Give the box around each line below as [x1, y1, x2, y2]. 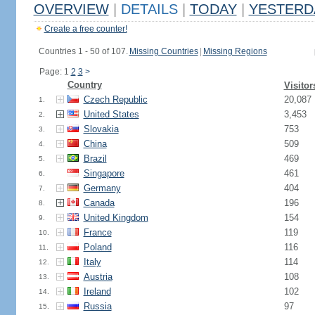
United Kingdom [83, 212, 148, 223]
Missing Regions [202, 46, 267, 56]
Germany [83, 183, 121, 193]
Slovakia [83, 124, 119, 134]
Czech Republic [83, 94, 148, 105]
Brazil [83, 153, 107, 164]
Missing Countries [129, 46, 198, 56]
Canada [83, 198, 115, 208]
